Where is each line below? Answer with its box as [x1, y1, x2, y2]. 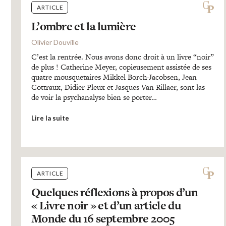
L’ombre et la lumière [31, 18, 136, 34]
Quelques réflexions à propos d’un [31, 184, 198, 200]
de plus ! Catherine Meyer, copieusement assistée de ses [31, 62, 211, 72]
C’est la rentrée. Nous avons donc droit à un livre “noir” [31, 51, 214, 62]
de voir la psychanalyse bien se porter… [31, 92, 157, 102]
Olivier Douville [31, 38, 79, 46]
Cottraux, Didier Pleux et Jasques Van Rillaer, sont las [31, 82, 205, 92]
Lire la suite [31, 114, 69, 122]
